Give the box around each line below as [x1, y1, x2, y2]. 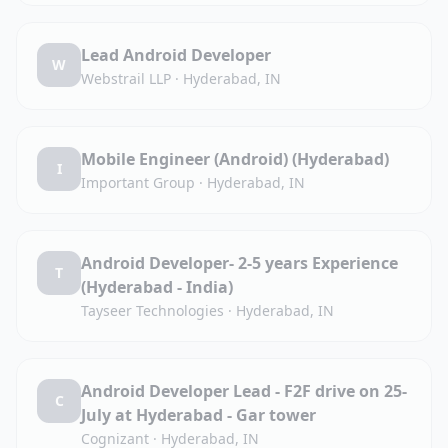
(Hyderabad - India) [81, 276, 233, 298]
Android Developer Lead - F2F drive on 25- [81, 380, 407, 402]
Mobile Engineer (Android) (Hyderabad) [81, 148, 389, 170]
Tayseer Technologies [81, 301, 224, 320]
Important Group [81, 173, 195, 192]
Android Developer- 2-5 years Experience [81, 252, 398, 274]
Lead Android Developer [81, 44, 271, 66]
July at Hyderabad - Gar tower [81, 404, 316, 426]
